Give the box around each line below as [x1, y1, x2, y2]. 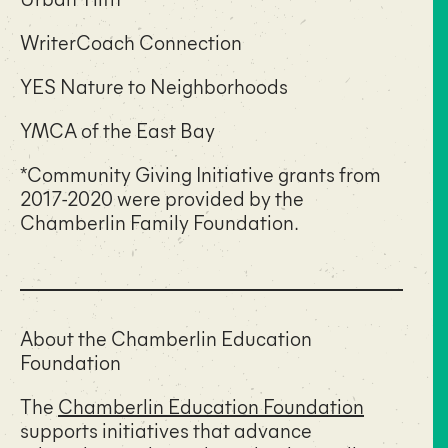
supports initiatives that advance [20, 415, 312, 443]
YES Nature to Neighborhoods [20, 71, 288, 99]
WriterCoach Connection [20, 27, 242, 55]
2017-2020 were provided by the [20, 183, 304, 211]
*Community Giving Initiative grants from [20, 159, 381, 187]
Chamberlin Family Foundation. [20, 207, 301, 235]
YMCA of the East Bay [20, 115, 215, 143]
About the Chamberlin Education [20, 323, 312, 351]
